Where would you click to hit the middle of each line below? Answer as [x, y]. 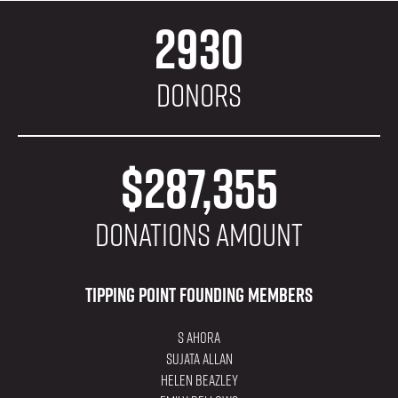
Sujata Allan [199, 359]
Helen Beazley [199, 381]
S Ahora [199, 338]
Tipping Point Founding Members [199, 295]
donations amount [199, 235]
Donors [199, 96]
